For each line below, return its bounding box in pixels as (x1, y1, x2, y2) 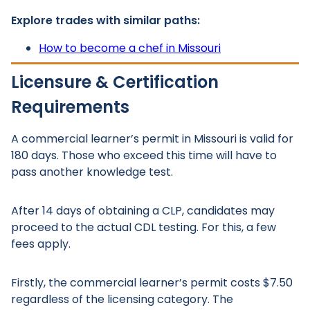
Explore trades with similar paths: (11, 12, 200, 28)
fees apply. (11, 236, 71, 252)
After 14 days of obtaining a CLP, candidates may (11, 203, 275, 219)
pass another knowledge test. (11, 164, 173, 180)
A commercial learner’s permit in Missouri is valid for (11, 131, 293, 147)
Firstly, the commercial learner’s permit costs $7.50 (11, 275, 293, 291)
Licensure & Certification (11, 71, 219, 93)
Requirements (11, 95, 129, 118)
